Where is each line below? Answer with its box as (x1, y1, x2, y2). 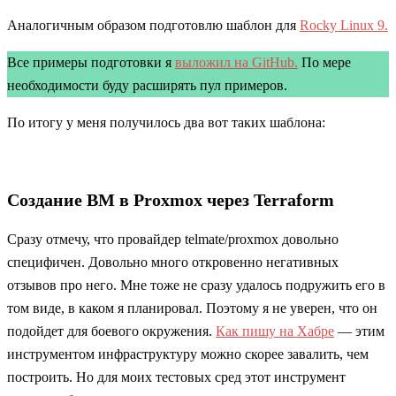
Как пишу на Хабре (216, 324, 334, 339)
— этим (334, 324, 385, 339)
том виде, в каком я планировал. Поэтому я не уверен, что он (7, 301, 377, 316)
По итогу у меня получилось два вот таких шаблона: (7, 115, 325, 131)
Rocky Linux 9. (300, 18, 388, 34)
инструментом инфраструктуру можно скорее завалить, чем (7, 346, 369, 362)
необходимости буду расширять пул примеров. (7, 78, 287, 94)
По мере (298, 55, 351, 71)
